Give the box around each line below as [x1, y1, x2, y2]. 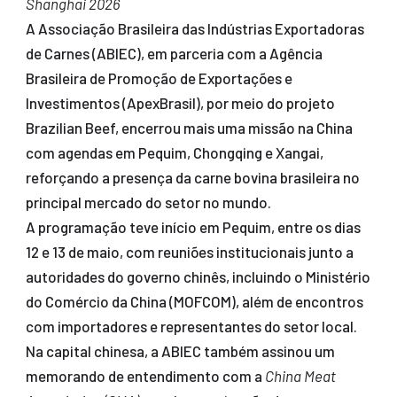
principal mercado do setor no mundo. [25, 193, 271, 212]
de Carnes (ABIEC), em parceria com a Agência [25, 44, 323, 63]
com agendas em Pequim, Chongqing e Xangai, [25, 144, 323, 162]
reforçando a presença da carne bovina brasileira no [25, 168, 360, 187]
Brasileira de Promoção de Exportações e [25, 69, 292, 88]
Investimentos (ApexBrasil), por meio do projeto [25, 94, 335, 113]
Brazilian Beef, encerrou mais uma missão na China [25, 119, 353, 137]
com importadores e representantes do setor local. [25, 317, 357, 336]
